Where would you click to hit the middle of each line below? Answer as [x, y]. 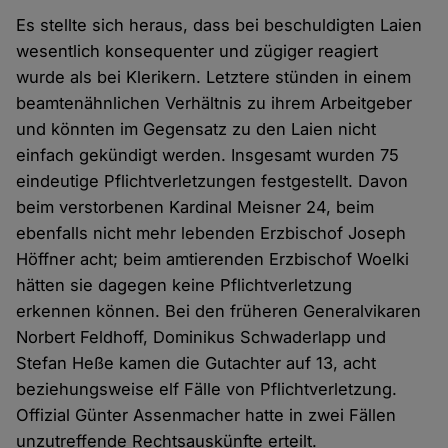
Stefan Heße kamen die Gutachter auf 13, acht [196, 363]
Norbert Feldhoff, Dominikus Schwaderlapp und [201, 337]
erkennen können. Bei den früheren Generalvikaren [219, 311]
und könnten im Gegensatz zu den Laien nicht [196, 129]
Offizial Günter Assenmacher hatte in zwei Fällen [206, 415]
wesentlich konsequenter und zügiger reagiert [197, 51]
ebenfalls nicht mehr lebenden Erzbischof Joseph [211, 233]
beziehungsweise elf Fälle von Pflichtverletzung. [207, 389]
